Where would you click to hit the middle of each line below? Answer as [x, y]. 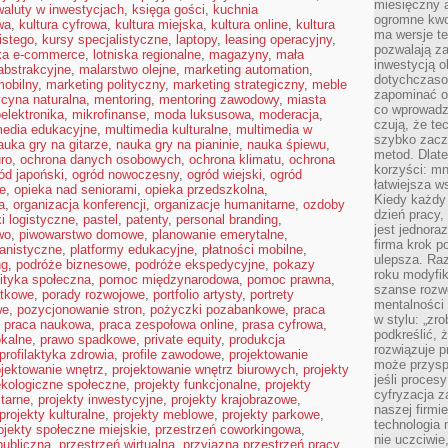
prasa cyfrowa [282, 324]
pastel [100, 219]
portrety [272, 294]
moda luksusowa [202, 114]
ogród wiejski [224, 174]
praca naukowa [47, 324]
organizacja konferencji [79, 204]
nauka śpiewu [286, 144]
